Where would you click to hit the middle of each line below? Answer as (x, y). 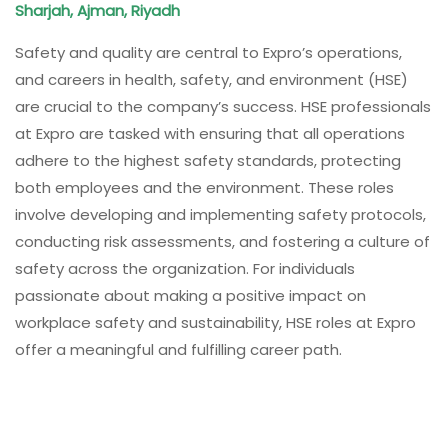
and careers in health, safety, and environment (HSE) (211, 80)
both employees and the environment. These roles (204, 188)
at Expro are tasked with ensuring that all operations (210, 134)
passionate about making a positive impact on (190, 296)
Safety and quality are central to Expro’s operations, (208, 53)
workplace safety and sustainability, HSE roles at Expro (215, 323)
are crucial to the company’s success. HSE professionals (223, 107)
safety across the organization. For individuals (185, 269)
